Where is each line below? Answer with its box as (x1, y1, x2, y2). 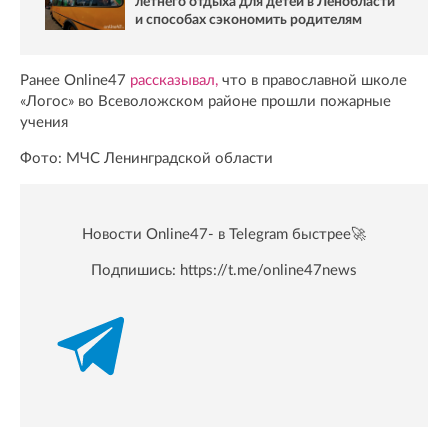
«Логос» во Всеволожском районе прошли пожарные (20, 93, 391, 109)
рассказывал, (130, 72, 218, 88)
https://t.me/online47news (180, 262, 357, 278)
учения (20, 114, 68, 130)
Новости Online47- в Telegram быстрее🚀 (82, 226, 366, 242)
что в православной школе (218, 72, 407, 88)
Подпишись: (91, 262, 180, 278)
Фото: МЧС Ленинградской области (20, 150, 273, 166)
